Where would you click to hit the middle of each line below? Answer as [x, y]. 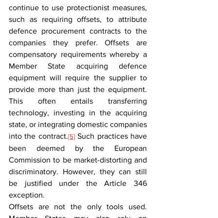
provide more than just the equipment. [78, 89]
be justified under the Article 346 [78, 183]
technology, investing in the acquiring [78, 113]
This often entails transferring [78, 101]
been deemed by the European [78, 148]
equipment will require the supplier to [78, 78]
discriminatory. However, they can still [78, 172]
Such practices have [111, 136]
